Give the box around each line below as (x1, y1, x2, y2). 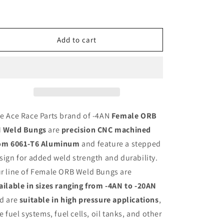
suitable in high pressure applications (19, 194, 159, 205)
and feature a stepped (79, 138, 161, 149)
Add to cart (57, 34, 96, 44)
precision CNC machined (61, 124, 151, 135)
